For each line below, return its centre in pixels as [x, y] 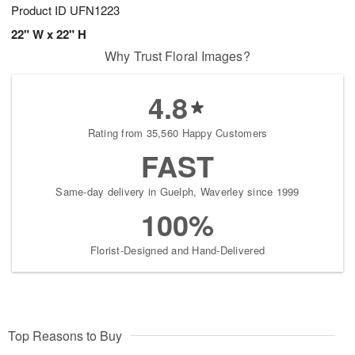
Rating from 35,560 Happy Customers [177, 133]
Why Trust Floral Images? [177, 56]
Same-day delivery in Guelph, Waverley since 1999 [177, 192]
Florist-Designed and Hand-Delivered [177, 250]
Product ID [40, 10]
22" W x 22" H [49, 34]
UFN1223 [95, 10]
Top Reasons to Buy [65, 336]
